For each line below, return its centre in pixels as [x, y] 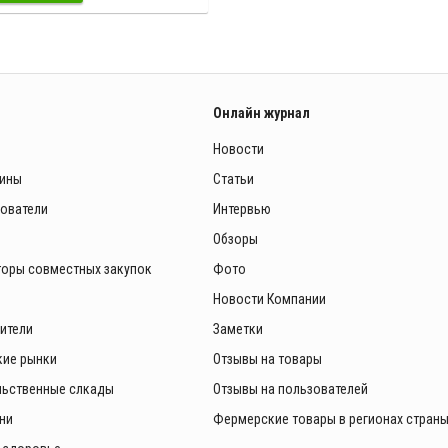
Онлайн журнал [261, 112]
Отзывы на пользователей [290, 388]
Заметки [237, 328]
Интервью [241, 208]
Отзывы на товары [267, 358]
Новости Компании [269, 298]
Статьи [233, 178]
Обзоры [235, 238]
